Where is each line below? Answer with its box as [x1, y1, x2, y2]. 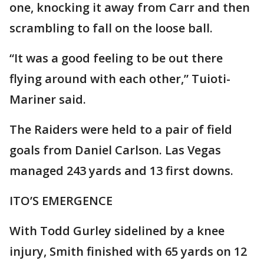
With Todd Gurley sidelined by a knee [9, 222, 225, 239]
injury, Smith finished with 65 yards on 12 [9, 243, 247, 259]
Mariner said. [9, 91, 86, 107]
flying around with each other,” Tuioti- [9, 70, 230, 87]
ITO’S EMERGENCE [9, 192, 113, 209]
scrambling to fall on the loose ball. [9, 19, 213, 36]
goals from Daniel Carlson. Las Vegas [9, 141, 221, 158]
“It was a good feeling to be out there [9, 49, 223, 66]
